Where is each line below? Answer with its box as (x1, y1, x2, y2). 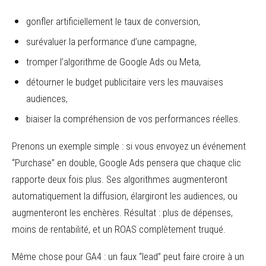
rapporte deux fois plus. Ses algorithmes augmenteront (12, 173, 227, 185)
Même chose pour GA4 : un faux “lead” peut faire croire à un (12, 251, 244, 262)
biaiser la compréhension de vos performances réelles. (26, 113, 240, 125)
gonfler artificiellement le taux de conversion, (26, 15, 200, 27)
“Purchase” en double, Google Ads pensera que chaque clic (12, 157, 241, 169)
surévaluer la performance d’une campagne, (26, 36, 197, 47)
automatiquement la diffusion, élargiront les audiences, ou (12, 190, 237, 202)
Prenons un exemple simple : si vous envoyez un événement (12, 140, 246, 152)
